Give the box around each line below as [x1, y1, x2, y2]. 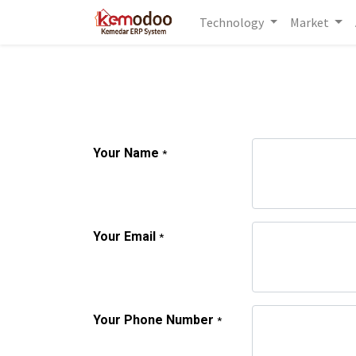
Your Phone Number [93, 312, 214, 327]
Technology [199, 14, 265, 30]
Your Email [93, 229, 156, 244]
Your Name [93, 145, 159, 161]
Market [290, 14, 330, 30]
